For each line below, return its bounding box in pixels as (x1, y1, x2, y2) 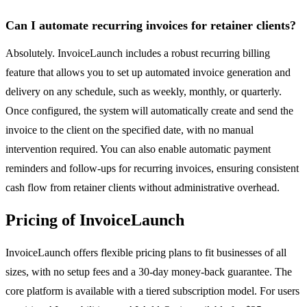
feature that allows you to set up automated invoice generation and (5, 66, 291, 79)
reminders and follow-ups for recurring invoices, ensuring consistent (5, 162, 299, 175)
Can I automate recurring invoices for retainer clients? (5, 19, 296, 33)
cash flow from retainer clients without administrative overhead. (5, 182, 280, 194)
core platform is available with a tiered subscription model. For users (5, 285, 299, 297)
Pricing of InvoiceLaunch (5, 211, 184, 230)
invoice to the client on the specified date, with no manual (5, 124, 254, 136)
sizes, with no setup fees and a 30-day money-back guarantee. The (5, 266, 292, 278)
